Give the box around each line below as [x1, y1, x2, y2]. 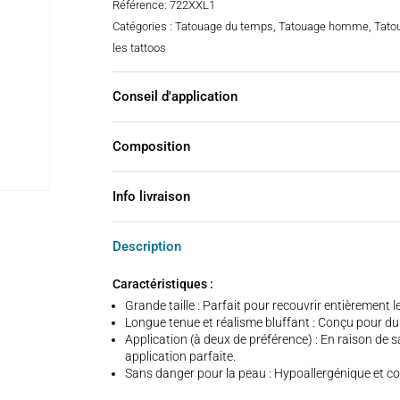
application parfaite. [124, 349, 236, 364]
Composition [112, 138, 190, 155]
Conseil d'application [112, 88, 237, 105]
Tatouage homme [278, 19, 369, 33]
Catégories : [112, 19, 175, 33]
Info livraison [112, 188, 190, 205]
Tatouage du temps [174, 19, 273, 33]
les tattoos [112, 40, 166, 54]
